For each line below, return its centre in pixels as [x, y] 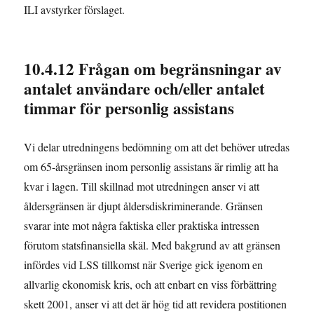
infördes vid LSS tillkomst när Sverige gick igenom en [144, 264]
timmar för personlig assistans [129, 108]
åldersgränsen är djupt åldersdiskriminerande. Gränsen [144, 205]
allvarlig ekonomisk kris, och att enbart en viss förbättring [151, 284]
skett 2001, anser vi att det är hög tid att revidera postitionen [156, 303]
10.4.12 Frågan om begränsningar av [153, 68]
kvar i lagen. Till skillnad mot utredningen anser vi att [142, 186]
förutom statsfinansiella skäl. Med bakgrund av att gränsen [152, 245]
